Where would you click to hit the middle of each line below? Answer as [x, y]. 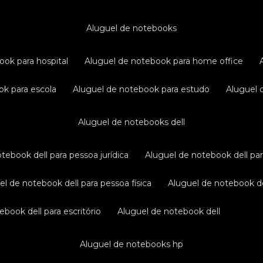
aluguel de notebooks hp [134, 244]
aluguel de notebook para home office [167, 61]
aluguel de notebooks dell [134, 122]
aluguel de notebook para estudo [144, 89]
